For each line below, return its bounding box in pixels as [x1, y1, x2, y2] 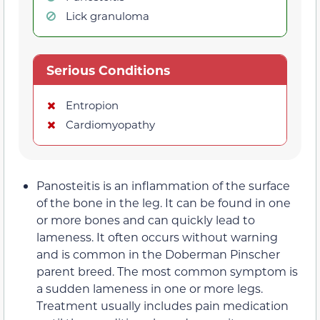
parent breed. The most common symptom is [36, 263, 298, 279]
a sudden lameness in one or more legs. [36, 280, 263, 296]
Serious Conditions [46, 61, 170, 79]
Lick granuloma [66, 8, 149, 23]
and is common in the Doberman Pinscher [36, 246, 280, 261]
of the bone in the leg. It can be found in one [36, 194, 291, 210]
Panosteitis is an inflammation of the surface [36, 177, 290, 193]
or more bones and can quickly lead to [36, 211, 255, 227]
